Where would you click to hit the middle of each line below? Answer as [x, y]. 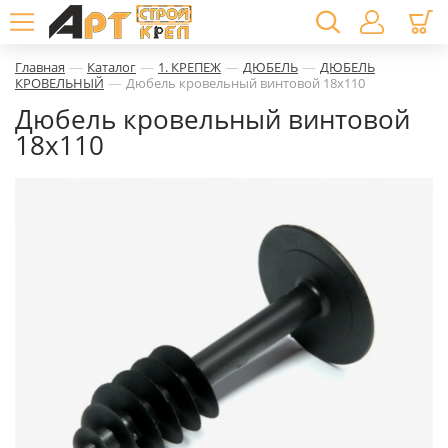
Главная [40, 67]
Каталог [111, 67]
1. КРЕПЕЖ [189, 67]
